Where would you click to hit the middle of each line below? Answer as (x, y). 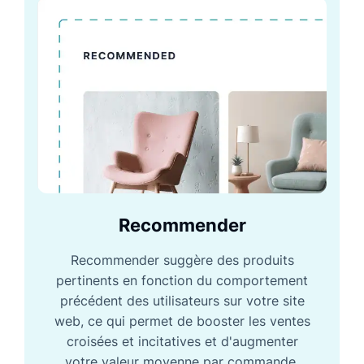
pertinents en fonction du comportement (182, 281)
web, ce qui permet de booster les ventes (182, 321)
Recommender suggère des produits (182, 260)
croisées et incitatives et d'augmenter (182, 342)
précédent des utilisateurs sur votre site (182, 301)
